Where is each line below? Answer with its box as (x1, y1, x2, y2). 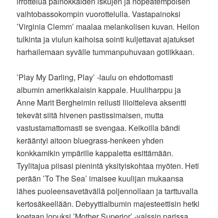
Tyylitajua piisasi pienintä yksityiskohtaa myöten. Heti (17, 160, 200, 172)
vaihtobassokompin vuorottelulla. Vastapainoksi (17, 8, 181, 20)
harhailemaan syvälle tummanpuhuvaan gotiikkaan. (17, 46, 195, 58)
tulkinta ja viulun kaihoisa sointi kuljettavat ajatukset (17, 34, 195, 45)
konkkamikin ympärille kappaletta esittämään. (17, 147, 174, 159)
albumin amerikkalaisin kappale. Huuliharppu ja (17, 84, 182, 96)
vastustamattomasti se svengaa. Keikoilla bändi (17, 122, 181, 134)
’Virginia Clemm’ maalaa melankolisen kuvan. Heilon (17, 21, 200, 33)
